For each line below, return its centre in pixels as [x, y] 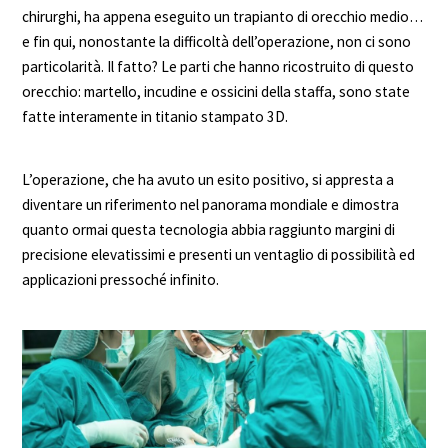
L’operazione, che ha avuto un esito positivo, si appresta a [208, 180]
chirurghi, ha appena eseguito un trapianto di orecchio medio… [223, 17]
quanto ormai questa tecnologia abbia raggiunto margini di [209, 230]
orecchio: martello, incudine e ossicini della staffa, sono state [216, 92]
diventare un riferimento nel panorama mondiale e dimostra [211, 205]
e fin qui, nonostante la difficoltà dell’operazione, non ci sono [217, 42]
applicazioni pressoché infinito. [121, 280]
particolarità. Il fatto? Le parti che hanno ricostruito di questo [218, 67]
